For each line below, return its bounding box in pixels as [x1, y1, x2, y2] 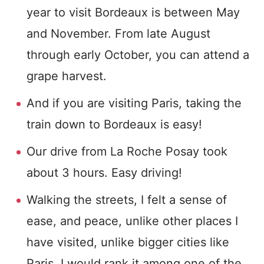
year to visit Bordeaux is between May [27, 5, 240, 19]
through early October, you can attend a [27, 48, 249, 62]
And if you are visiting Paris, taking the [27, 96, 242, 110]
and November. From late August [27, 27, 210, 41]
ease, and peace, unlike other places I [27, 214, 238, 228]
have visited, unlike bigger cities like [27, 235, 229, 249]
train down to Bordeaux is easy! [27, 117, 202, 131]
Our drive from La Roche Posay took [27, 144, 227, 159]
